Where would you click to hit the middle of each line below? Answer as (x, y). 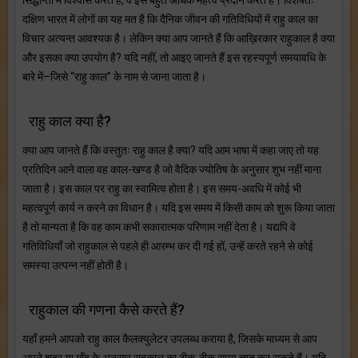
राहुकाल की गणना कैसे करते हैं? (107, 309)
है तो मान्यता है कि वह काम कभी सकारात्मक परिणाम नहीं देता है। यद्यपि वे (159, 227)
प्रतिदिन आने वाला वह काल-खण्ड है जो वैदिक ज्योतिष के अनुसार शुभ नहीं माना (172, 169)
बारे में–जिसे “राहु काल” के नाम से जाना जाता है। (114, 76)
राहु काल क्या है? (70, 121)
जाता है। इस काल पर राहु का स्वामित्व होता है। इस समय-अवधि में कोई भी (162, 188)
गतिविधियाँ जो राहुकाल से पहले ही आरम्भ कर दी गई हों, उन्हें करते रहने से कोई (168, 246)
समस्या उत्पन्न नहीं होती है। (76, 265)
